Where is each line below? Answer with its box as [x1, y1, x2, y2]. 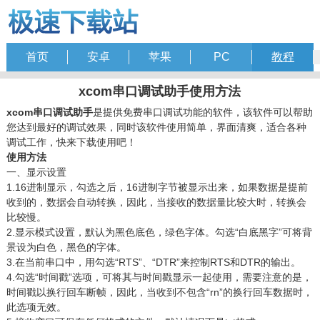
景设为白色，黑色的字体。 [6, 241, 126, 253]
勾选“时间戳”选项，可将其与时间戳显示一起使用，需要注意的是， [14, 271, 312, 283]
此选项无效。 [6, 301, 66, 313]
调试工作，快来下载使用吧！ [6, 136, 136, 148]
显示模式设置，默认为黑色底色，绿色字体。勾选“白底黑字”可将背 [14, 226, 312, 238]
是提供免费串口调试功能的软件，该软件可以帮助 [92, 106, 313, 118]
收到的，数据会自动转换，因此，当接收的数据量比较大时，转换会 [6, 196, 306, 208]
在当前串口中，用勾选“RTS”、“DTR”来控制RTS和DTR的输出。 [14, 256, 301, 268]
